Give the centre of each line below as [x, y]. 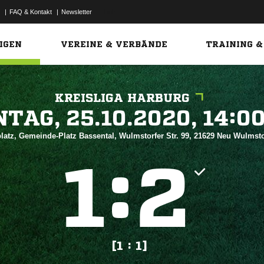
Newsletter [77, 12]
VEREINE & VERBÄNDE [114, 44]
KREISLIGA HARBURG [122, 98]
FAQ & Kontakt [31, 12]
